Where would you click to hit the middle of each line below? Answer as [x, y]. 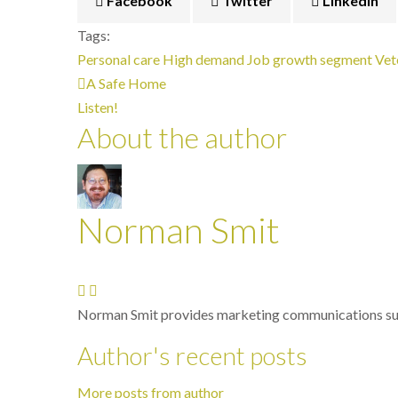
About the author [182, 137]
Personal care [119, 59]
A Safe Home [126, 83]
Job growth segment [310, 59]
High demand [203, 59]
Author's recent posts [192, 355]
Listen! [98, 107]
